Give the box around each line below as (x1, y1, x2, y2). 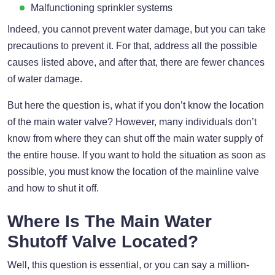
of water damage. (7, 73, 82, 84)
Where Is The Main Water (7, 211, 212, 231)
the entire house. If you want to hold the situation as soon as (7, 149, 266, 160)
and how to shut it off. (7, 182, 99, 193)
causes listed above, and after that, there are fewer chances (7, 56, 265, 68)
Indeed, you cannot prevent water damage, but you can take (7, 23, 266, 34)
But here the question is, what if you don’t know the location (7, 99, 264, 110)
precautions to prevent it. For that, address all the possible (7, 40, 257, 51)
